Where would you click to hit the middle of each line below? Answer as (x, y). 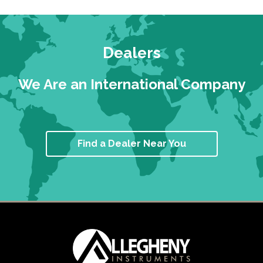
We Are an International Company (131, 84)
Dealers (131, 53)
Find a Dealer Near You (131, 144)
